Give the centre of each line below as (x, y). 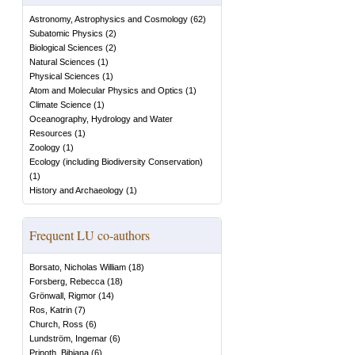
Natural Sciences (62, 62)
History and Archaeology (76, 190)
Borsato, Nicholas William (78, 267)
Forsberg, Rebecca (67, 281)
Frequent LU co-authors (90, 235)
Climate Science (60, 105)
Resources (51, 133)
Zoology (45, 147)
